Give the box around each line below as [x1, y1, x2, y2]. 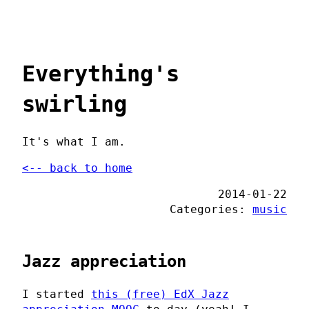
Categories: [170, 202, 252, 216]
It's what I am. [22, 134, 126, 148]
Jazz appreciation [22, 251, 186, 271]
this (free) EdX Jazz [91, 287, 229, 301]
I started [22, 287, 91, 301]
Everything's [22, 61, 179, 88]
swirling [22, 91, 127, 118]
